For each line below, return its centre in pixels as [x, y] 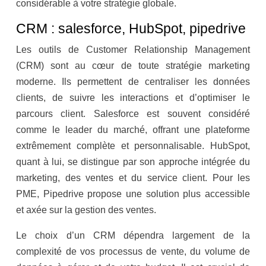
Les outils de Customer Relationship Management [133, 50]
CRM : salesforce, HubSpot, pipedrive [131, 29]
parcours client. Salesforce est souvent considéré [133, 114]
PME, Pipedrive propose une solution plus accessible [133, 194]
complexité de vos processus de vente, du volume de [133, 252]
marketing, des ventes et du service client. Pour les [133, 178]
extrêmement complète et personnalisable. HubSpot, [133, 146]
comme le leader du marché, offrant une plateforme [133, 130]
